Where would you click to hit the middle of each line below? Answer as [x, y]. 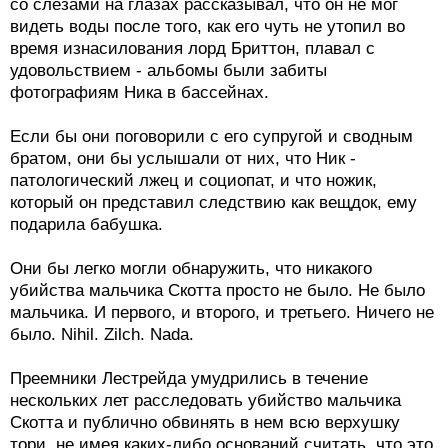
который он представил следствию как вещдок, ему [213, 202]
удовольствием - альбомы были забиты [168, 70]
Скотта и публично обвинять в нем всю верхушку [205, 422]
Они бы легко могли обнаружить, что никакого [191, 268]
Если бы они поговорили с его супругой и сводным [211, 136]
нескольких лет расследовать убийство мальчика [205, 400]
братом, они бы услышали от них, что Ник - [183, 158]
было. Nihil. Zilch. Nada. [102, 334]
